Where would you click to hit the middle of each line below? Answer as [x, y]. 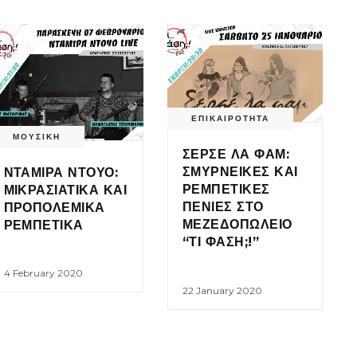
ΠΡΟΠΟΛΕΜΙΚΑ [54, 208]
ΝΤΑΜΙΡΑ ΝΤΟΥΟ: [61, 173]
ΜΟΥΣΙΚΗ [36, 137]
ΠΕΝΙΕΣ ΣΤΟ [223, 207]
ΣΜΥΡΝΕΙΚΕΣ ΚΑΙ [240, 172]
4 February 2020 [43, 273]
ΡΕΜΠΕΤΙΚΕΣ [226, 190]
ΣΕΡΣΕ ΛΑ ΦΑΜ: [236, 155]
